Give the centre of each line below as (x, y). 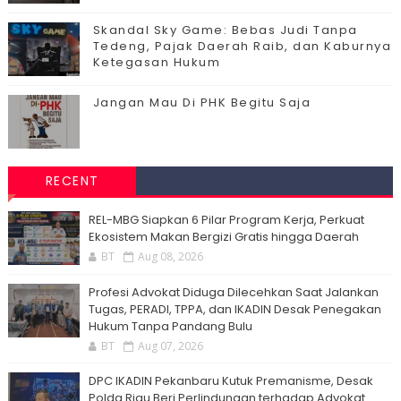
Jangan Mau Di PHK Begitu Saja (202, 102)
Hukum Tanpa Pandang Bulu (170, 326)
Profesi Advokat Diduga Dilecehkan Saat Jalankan (233, 292)
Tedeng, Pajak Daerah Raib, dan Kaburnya (242, 46)
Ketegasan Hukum (157, 62)
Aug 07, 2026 (170, 346)
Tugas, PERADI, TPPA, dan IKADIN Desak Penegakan (235, 309)
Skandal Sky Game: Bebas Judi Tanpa (225, 30)
